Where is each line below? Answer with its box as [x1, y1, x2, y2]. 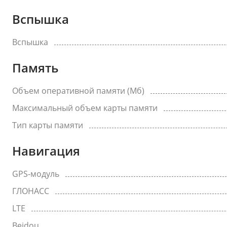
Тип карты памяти [12, 120, 83, 131]
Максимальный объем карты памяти [12, 102, 158, 113]
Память [12, 59, 58, 76]
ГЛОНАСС [12, 185, 49, 197]
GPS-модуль [12, 168, 59, 179]
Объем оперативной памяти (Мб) [12, 85, 144, 96]
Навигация [12, 142, 80, 159]
